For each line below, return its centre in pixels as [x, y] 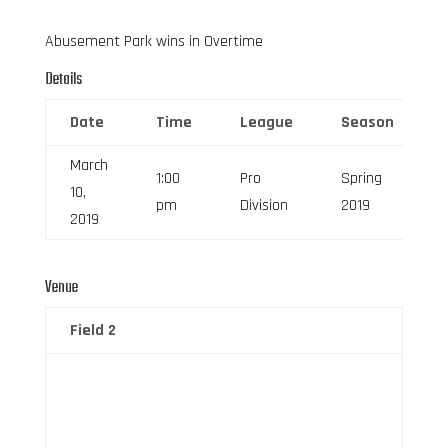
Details [63, 79]
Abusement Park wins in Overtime [153, 41]
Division [263, 205]
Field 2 [92, 330]
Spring [361, 178]
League [266, 122]
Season [367, 122]
